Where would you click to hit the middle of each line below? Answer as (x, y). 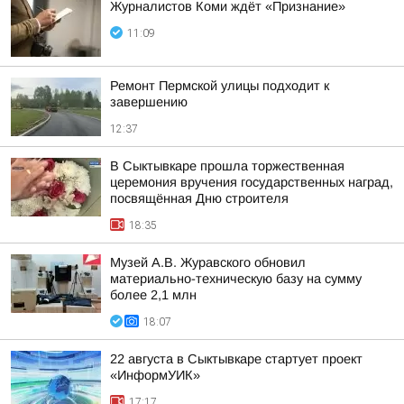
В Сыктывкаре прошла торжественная (227, 166)
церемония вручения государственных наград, (252, 182)
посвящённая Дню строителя (199, 198)
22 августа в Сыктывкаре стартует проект (236, 359)
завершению (149, 102)
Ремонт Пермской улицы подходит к (220, 86)
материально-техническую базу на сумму (236, 279)
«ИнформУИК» (155, 375)
